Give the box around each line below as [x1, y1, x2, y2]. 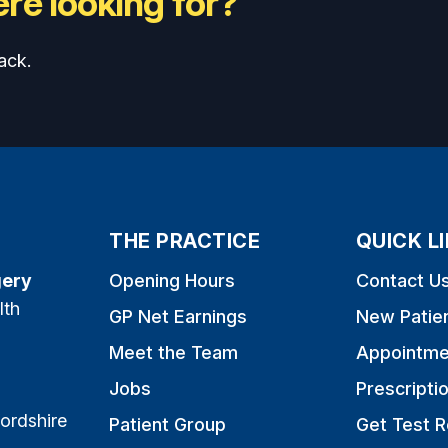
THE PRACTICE [109, 229, 261, 254]
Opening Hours [109, 270, 236, 292]
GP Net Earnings [109, 306, 248, 328]
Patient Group [109, 414, 227, 436]
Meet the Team [109, 342, 239, 364]
